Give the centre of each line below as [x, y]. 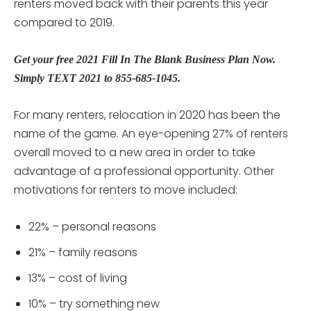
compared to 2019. [64, 22]
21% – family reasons [83, 252]
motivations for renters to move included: [126, 190]
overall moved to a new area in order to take [135, 152]
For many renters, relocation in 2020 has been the [147, 115]
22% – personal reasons [92, 226]
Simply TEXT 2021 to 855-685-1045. [97, 78]
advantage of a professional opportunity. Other [144, 171]
